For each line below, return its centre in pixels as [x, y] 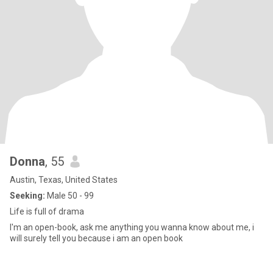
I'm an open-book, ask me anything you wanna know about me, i [132, 227]
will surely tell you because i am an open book [96, 238]
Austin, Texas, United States [64, 180]
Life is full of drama [47, 211]
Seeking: [27, 196]
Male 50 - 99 [69, 196]
